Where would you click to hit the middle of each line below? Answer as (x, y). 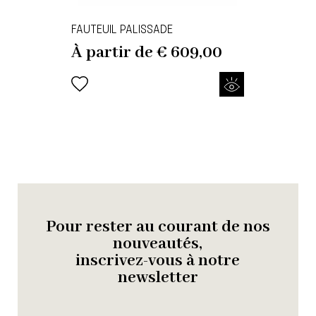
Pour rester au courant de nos (158, 226)
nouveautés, (158, 243)
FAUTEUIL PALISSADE (122, 30)
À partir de (114, 52)
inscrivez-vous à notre (158, 260)
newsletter (158, 277)
